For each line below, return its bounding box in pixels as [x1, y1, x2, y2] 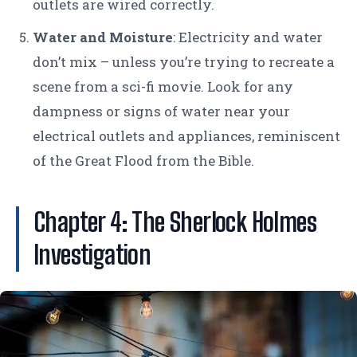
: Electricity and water [173, 28, 323, 47]
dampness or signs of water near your [33, 102, 290, 121]
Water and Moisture [33, 28, 173, 47]
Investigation [33, 240, 151, 271]
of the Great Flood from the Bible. [33, 151, 254, 171]
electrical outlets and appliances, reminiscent [33, 127, 340, 146]
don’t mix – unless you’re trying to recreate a [33, 53, 335, 72]
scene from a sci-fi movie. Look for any [33, 77, 293, 96]
